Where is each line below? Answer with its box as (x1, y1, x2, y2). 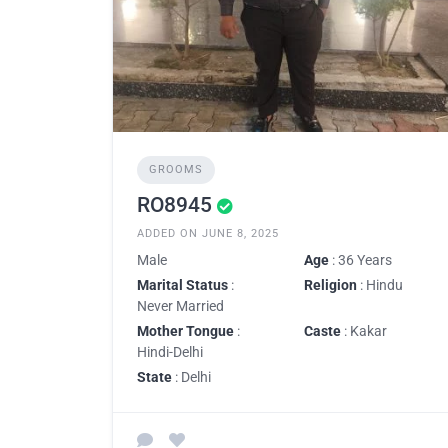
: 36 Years (329, 252, 392, 268)
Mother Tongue (137, 323, 234, 339)
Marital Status (137, 277, 228, 293)
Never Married (137, 298, 224, 314)
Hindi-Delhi (137, 344, 203, 360)
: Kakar (341, 323, 387, 339)
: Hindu (357, 277, 403, 293)
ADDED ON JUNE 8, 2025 (137, 227, 279, 240)
